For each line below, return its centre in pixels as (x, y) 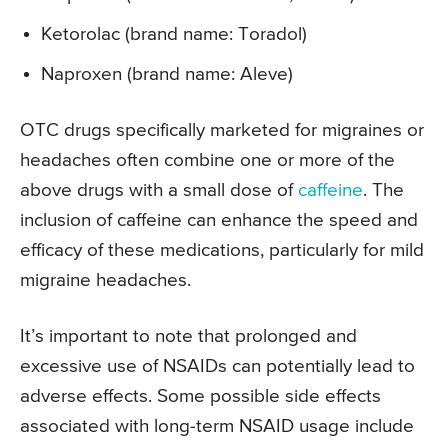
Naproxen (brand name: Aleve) (167, 75)
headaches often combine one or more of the (207, 161)
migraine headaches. (105, 281)
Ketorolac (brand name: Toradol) (174, 35)
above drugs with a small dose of (159, 191)
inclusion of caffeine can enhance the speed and (219, 221)
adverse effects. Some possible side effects (200, 397)
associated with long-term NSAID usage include (217, 427)
